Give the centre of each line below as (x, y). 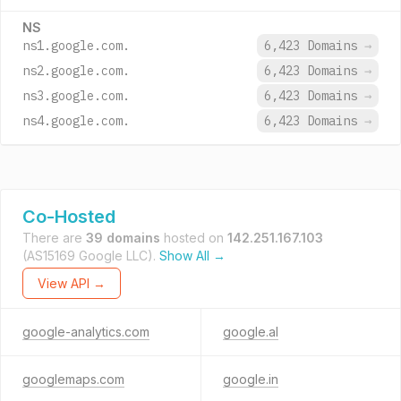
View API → (72, 283)
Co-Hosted (69, 217)
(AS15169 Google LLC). (91, 256)
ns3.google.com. (76, 96)
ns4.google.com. (76, 121)
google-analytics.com (86, 332)
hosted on (194, 238)
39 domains (123, 238)
